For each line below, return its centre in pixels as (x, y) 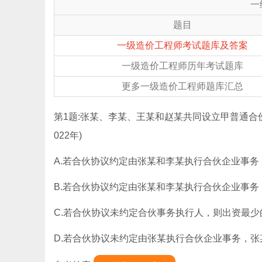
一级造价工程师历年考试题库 (182, 66)
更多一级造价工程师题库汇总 (182, 86)
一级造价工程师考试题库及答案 (182, 45)
